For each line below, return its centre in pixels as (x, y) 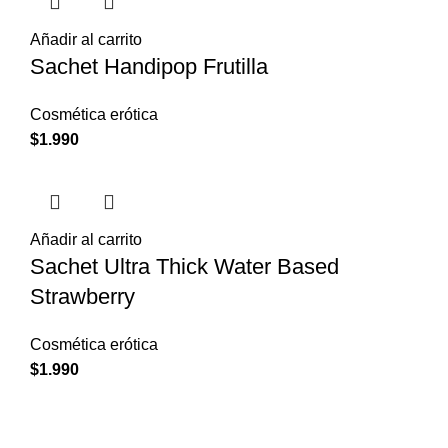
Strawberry (82, 296)
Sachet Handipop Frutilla (149, 66)
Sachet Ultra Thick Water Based (184, 266)
